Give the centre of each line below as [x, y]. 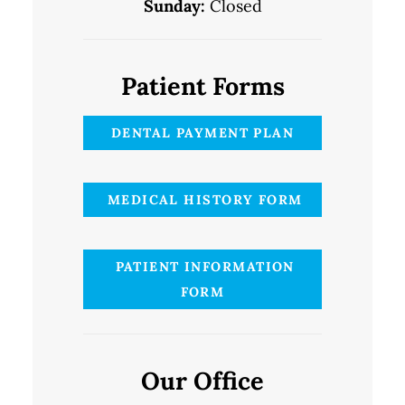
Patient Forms [202, 86]
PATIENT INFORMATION [202, 267]
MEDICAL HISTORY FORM [202, 200]
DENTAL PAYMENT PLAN [202, 132]
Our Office [202, 381]
